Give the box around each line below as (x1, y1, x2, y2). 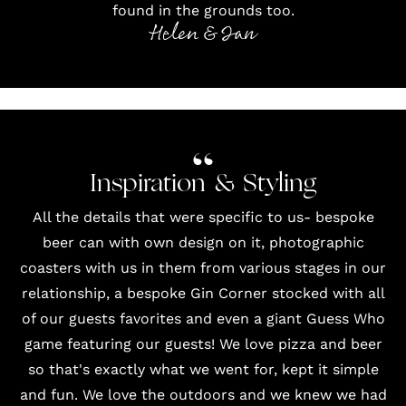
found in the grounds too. (111, 2, 295, 19)
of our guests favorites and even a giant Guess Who (21, 310, 385, 327)
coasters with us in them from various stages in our (20, 259, 386, 276)
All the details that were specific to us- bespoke (32, 208, 374, 226)
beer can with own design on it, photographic (42, 234, 364, 251)
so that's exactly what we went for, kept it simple (27, 361, 379, 378)
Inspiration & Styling (90, 172, 316, 198)
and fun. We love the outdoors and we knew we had (19, 386, 387, 403)
